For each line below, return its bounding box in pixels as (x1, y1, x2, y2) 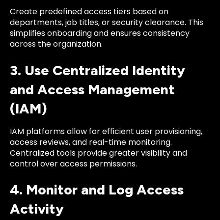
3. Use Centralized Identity (10, 61, 185, 79)
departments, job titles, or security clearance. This (10, 17, 203, 28)
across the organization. (10, 38, 103, 50)
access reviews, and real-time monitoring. (10, 136, 172, 148)
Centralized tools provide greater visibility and (10, 147, 187, 159)
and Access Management (10, 81, 175, 98)
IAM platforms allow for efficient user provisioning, (10, 125, 202, 137)
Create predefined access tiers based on (10, 6, 168, 18)
